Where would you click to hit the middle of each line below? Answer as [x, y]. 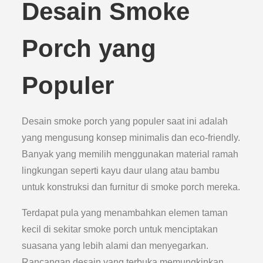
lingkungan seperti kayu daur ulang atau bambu [121, 171]
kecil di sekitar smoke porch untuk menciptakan [120, 229]
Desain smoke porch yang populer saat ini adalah [125, 121]
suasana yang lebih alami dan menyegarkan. [115, 246]
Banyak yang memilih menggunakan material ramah [130, 154]
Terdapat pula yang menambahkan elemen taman [125, 213]
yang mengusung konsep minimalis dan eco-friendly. [131, 138]
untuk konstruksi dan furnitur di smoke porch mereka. [131, 187]
